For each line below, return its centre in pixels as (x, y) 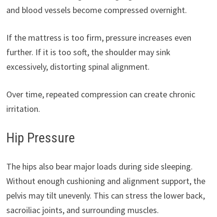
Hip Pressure (40, 138)
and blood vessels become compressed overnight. (96, 10)
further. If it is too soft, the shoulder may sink (88, 52)
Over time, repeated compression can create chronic (101, 94)
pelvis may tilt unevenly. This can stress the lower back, (105, 195)
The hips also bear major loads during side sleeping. (99, 166)
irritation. (23, 109)
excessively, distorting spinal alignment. (78, 67)
